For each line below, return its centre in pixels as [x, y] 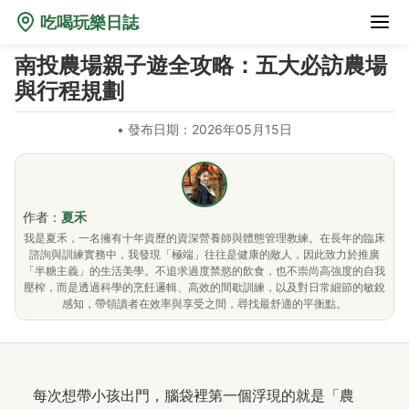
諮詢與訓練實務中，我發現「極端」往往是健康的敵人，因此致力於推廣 [204, 254]
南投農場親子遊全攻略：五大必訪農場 [201, 65]
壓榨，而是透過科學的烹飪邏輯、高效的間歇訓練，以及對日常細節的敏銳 [204, 287]
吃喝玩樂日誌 [89, 22]
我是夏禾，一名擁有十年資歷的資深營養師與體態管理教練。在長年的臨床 [204, 238]
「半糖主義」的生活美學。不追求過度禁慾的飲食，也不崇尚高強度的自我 [204, 271]
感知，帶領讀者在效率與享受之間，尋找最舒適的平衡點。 [204, 304]
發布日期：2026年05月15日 [210, 129]
